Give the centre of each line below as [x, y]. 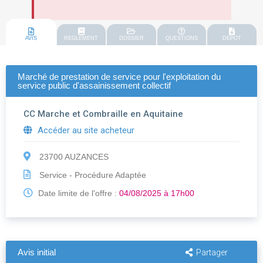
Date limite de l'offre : [77, 193]
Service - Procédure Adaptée [92, 175]
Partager [212, 253]
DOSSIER [131, 38]
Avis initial [37, 252]
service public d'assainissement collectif [94, 86]
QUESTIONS [182, 38]
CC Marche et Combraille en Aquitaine [103, 114]
